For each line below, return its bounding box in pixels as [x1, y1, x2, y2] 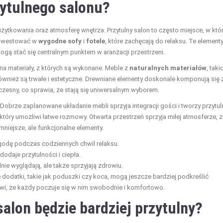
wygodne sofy [38, 37, 82, 45]
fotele [86, 37, 105, 45]
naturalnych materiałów [129, 64, 207, 72]
